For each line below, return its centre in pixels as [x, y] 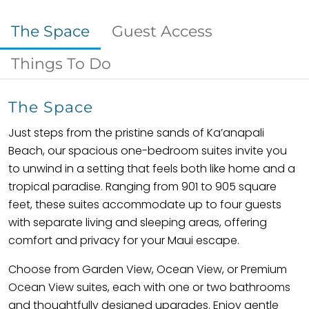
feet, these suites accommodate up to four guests [145, 205]
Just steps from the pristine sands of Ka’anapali [136, 133]
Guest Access [162, 31]
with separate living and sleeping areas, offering [138, 222]
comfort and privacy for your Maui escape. [124, 240]
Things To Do [61, 64]
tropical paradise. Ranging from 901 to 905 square [142, 187]
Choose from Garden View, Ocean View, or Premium [148, 269]
